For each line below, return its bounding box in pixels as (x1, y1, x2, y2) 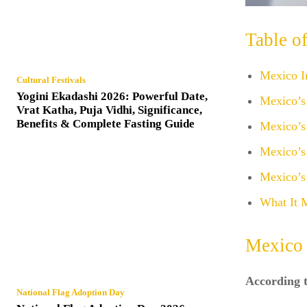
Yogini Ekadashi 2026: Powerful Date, (16, 90, 208, 103)
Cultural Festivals (16, 75, 86, 86)
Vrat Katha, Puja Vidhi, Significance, (16, 103, 202, 117)
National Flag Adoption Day (16, 287, 125, 298)
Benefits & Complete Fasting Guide (16, 117, 195, 131)
